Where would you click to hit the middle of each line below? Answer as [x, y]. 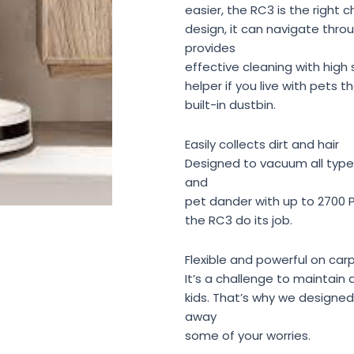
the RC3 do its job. [239, 220]
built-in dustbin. [230, 104]
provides [210, 47]
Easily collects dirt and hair [262, 144]
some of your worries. [248, 336]
